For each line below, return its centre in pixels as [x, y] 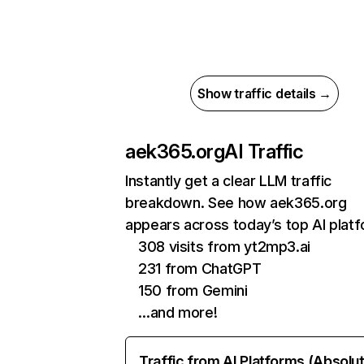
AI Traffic [264, 152]
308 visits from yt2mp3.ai [224, 247]
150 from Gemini [193, 290]
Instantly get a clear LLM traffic [229, 181]
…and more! [178, 312]
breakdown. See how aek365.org [236, 203]
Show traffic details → [264, 93]
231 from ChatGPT [200, 269]
